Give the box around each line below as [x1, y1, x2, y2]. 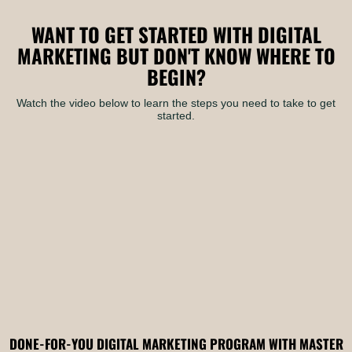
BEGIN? [146, 62, 206, 91]
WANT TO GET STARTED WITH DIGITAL [31, 20, 321, 49]
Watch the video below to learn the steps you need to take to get [16, 97, 335, 109]
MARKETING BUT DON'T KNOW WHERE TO [16, 41, 335, 70]
